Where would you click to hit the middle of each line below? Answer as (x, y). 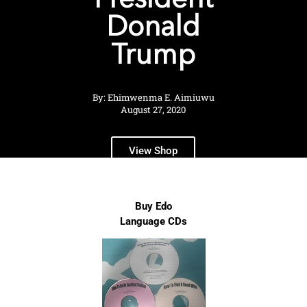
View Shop (153, 150)
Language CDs (153, 221)
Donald (153, 28)
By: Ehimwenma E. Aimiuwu (153, 97)
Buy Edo (153, 206)
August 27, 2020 (153, 109)
